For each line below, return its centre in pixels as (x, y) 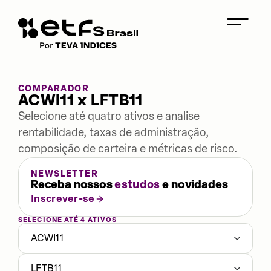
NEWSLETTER (64, 174)
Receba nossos (73, 185)
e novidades (194, 185)
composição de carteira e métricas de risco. (128, 149)
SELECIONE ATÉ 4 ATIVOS (68, 220)
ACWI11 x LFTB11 (80, 101)
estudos (137, 184)
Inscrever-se (63, 199)
